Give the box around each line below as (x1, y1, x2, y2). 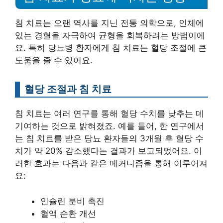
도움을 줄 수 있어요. (15, 55, 93, 66)
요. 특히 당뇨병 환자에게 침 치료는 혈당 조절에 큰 (15, 43, 207, 53)
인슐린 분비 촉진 (40, 196, 105, 206)
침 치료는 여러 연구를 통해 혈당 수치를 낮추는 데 (15, 109, 204, 119)
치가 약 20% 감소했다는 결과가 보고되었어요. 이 (15, 146, 202, 156)
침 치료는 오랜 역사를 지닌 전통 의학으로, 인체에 (15, 18, 204, 28)
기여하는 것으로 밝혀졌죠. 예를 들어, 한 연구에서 (15, 121, 204, 131)
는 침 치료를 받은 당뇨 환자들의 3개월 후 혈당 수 (15, 133, 204, 144)
